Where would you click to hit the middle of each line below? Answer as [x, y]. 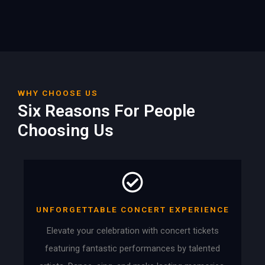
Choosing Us [66, 130]
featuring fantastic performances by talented [132, 248]
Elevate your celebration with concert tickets [132, 230]
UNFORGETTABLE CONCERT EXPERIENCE [132, 209]
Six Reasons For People [106, 111]
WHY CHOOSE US [58, 93]
